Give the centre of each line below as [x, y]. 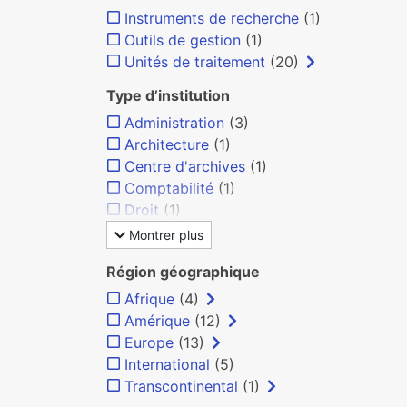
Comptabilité [169, 188]
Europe [149, 342]
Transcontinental [181, 386]
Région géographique [183, 272]
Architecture [167, 144]
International [167, 364]
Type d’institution [168, 95]
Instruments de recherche [212, 18]
